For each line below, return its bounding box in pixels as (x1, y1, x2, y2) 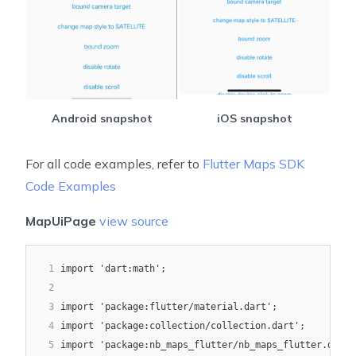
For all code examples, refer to (25, 155, 203, 172)
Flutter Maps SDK (203, 155, 304, 172)
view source (99, 212, 168, 229)
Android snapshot (51, 110, 153, 126)
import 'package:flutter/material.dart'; (60, 300, 277, 312)
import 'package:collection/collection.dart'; (60, 319, 305, 331)
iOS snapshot (216, 110, 292, 126)
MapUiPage (25, 212, 96, 229)
